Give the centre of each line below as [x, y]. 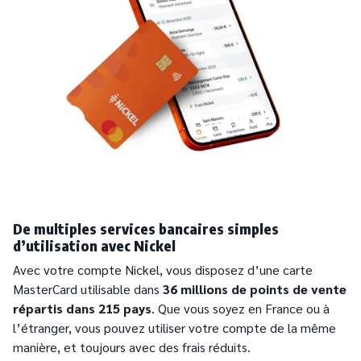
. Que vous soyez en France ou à [241, 309]
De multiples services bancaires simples [146, 229]
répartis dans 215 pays [82, 309]
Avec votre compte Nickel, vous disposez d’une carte [163, 270]
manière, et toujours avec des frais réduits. [132, 347]
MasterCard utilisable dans [88, 289]
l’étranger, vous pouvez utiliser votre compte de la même [174, 328]
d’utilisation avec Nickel [94, 246]
